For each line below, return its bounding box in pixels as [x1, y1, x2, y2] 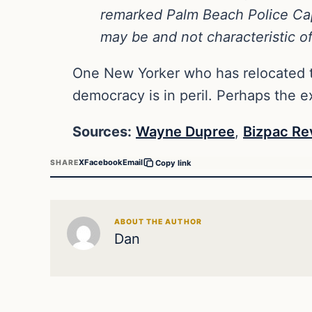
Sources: [72, 123, 132, 140]
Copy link [155, 157, 192, 168]
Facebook [84, 157, 123, 168]
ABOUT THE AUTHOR [114, 217, 202, 226]
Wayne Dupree [136, 123, 235, 140]
